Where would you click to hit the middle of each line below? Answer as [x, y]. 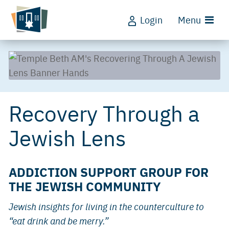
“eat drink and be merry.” [59, 221]
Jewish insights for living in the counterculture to [106, 206]
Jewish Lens [67, 137]
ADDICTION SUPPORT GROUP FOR [109, 171]
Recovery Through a [104, 112]
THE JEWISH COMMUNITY [85, 186]
